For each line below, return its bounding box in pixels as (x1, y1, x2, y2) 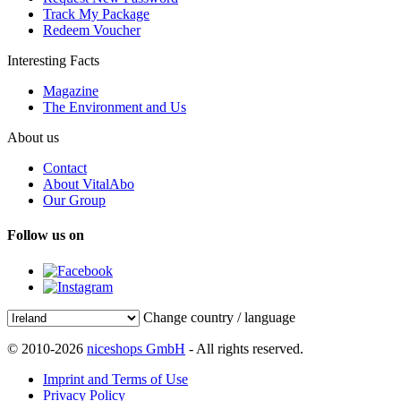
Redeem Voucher (43, 22, 141, 38)
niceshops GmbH (87, 340, 185, 356)
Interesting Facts (7, 53, 99, 69)
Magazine (43, 83, 98, 99)
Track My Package (43, 6, 149, 22)
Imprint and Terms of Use (43, 371, 188, 387)
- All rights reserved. (185, 340, 303, 356)
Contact (43, 160, 87, 176)
